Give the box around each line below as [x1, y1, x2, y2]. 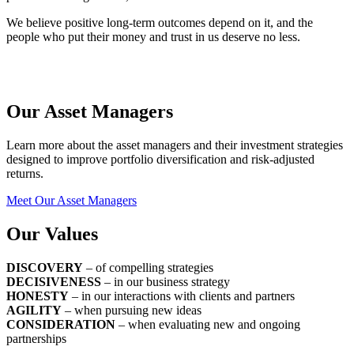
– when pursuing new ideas [62, 303, 201, 317]
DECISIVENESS [6, 274, 101, 288]
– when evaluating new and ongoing [115, 317, 300, 331]
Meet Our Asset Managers [6, 193, 137, 207]
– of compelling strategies [83, 260, 213, 274]
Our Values [6, 223, 98, 244]
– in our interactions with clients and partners [69, 288, 295, 303]
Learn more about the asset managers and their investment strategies [6, 137, 343, 152]
